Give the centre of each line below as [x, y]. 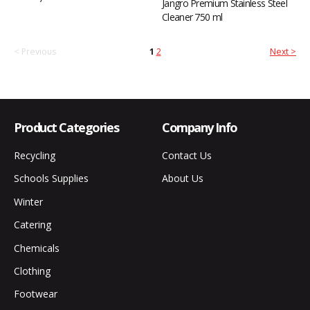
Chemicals [37, 248]
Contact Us [187, 155]
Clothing [32, 271]
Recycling [35, 155]
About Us [183, 179]
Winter [28, 201]
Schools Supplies [51, 179]
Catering [33, 225]
